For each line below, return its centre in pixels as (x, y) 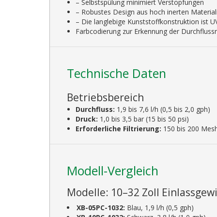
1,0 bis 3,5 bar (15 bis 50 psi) (144, 119)
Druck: (87, 119)
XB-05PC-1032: (101, 207)
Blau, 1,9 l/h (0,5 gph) (159, 207)
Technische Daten (116, 73)
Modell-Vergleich (113, 170)
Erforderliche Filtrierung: (119, 128)
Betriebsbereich (105, 97)
